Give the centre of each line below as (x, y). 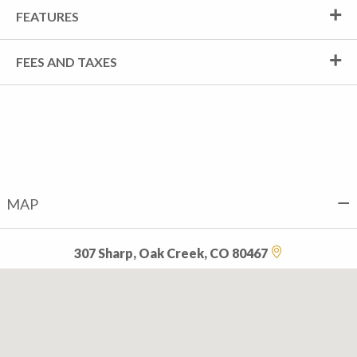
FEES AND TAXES (67, 62)
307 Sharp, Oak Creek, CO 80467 (172, 253)
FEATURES (47, 16)
